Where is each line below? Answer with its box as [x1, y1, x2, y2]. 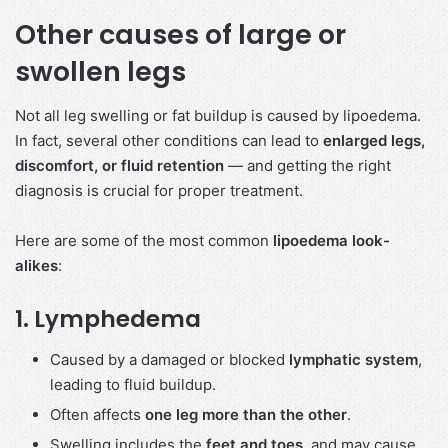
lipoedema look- [273, 231, 390, 251]
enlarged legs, [323, 131, 425, 151]
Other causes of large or [15, 15, 346, 53]
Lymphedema [34, 303, 201, 336]
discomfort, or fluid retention [15, 156, 224, 176]
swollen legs [15, 52, 186, 90]
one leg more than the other [145, 404, 347, 424]
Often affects [50, 404, 145, 424]
